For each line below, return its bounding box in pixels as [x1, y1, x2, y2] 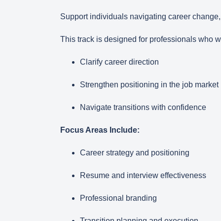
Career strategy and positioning [80, 148, 189, 157]
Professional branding [80, 194, 157, 202]
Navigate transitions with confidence [80, 103, 206, 111]
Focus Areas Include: [60, 126, 140, 134]
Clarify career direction [80, 58, 159, 66]
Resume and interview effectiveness [80, 171, 206, 180]
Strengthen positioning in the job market [80, 80, 219, 89]
